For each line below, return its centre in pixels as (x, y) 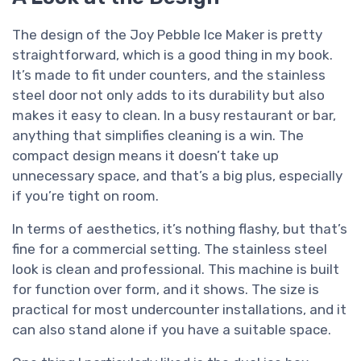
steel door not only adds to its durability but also (168, 95)
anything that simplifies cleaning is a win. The (158, 136)
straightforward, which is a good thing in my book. (172, 55)
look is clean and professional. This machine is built (176, 270)
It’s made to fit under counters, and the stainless (169, 75)
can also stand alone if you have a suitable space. (172, 330)
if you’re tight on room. (85, 196)
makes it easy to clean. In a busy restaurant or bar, (174, 116)
